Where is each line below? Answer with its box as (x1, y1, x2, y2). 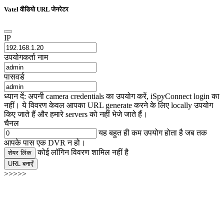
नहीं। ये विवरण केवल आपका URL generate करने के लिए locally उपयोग (4, 101, 213, 110)
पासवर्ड (4, 72, 24, 81)
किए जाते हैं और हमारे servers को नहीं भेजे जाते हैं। (4, 110, 147, 119)
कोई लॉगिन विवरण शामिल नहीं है (37, 148, 128, 157)
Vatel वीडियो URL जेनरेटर (4, 5, 68, 13)
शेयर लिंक (8, 149, 31, 157)
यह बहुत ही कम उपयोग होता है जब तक (96, 128, 207, 137)
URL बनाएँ (8, 160, 33, 168)
